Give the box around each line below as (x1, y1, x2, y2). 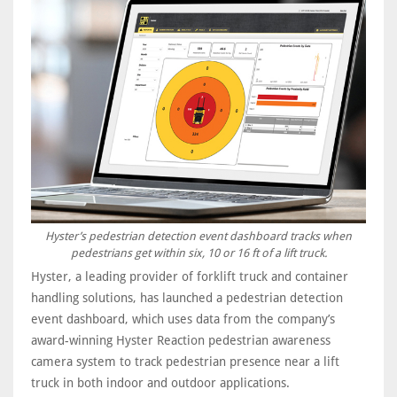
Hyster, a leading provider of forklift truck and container (31, 269, 348, 284)
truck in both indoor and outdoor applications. (31, 375, 293, 390)
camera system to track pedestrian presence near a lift (31, 354, 339, 369)
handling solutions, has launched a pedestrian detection (31, 290, 343, 305)
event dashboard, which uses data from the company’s (31, 311, 335, 326)
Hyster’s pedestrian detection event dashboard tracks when (45, 229, 352, 243)
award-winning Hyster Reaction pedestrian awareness (31, 332, 331, 347)
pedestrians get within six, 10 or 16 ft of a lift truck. (70, 245, 327, 260)
